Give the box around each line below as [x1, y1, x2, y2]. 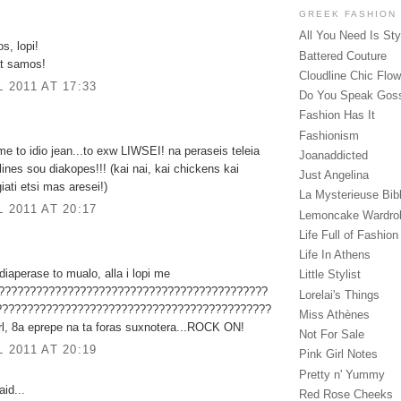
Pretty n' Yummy [299, 367, 385, 381]
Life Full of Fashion [299, 227, 398, 242]
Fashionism [299, 128, 359, 142]
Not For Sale [299, 328, 364, 342]
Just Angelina [299, 168, 369, 183]
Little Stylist [299, 268, 361, 282]
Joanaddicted [299, 148, 368, 162]
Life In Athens [299, 248, 371, 262]
